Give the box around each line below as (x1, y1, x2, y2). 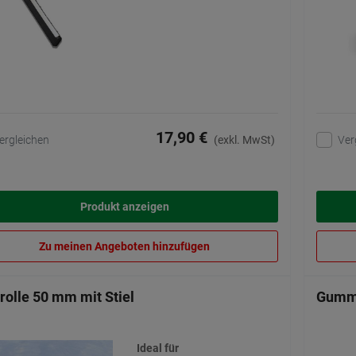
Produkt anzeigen (79, 200, 169, 214)
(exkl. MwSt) (214, 133, 275, 147)
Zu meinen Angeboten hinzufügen (39, 240, 210, 253)
